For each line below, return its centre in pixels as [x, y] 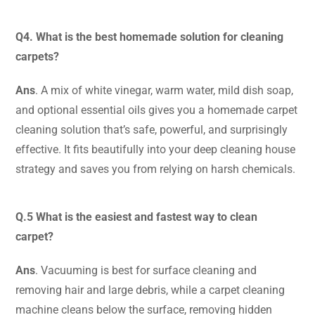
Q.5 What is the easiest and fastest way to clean [136, 217]
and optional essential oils [81, 110]
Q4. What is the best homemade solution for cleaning [149, 37]
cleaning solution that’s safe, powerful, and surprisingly [152, 129]
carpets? [37, 56]
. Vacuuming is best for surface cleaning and [146, 270]
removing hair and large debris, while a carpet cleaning [150, 290]
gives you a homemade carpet [221, 110]
